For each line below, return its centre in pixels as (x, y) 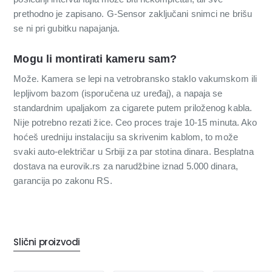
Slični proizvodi (47, 242)
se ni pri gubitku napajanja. (67, 28)
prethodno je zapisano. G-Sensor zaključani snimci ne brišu (133, 13)
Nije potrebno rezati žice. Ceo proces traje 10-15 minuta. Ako (135, 123)
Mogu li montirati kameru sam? (95, 59)
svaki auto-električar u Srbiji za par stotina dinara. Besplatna (134, 152)
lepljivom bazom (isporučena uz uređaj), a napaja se (118, 93)
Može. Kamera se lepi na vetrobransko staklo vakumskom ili (135, 79)
